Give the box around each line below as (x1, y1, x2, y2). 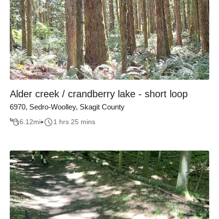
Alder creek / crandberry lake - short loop (10, 88, 188, 99)
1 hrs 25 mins (53, 118, 95, 126)
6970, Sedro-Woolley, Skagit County (10, 103, 125, 111)
